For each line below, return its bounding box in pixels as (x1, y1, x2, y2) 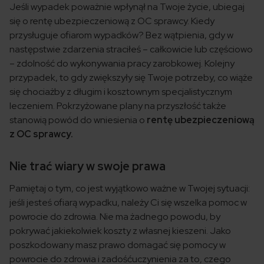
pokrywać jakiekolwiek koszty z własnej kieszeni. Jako (9, 225, 231, 237)
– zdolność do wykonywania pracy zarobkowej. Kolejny (9, 57, 235, 70)
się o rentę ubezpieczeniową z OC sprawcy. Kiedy (9, 15, 214, 28)
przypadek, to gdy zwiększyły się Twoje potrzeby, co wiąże (9, 71, 253, 84)
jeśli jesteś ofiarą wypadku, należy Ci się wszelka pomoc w (9, 196, 247, 209)
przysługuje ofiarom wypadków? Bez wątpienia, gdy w (9, 29, 233, 42)
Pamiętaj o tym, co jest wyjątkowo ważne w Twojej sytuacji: (9, 182, 250, 195)
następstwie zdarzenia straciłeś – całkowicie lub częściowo (9, 43, 253, 56)
